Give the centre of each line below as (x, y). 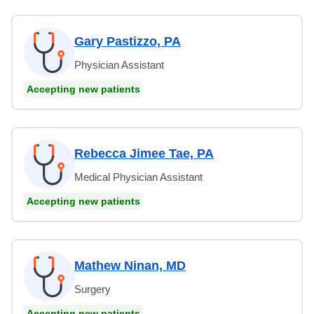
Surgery (93, 289)
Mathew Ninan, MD (130, 265)
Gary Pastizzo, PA (128, 41)
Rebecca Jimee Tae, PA (144, 153)
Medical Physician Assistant (138, 177)
